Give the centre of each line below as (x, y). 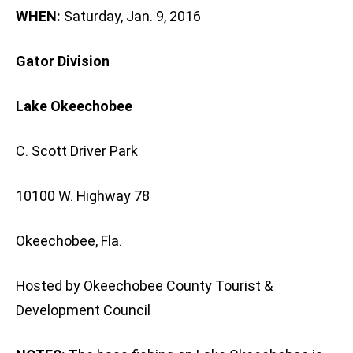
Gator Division (63, 61)
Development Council (83, 310)
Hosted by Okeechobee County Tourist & (144, 286)
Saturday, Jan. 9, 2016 (131, 17)
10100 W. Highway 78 (83, 196)
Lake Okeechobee (74, 106)
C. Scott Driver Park (77, 151)
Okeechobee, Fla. (69, 241)
